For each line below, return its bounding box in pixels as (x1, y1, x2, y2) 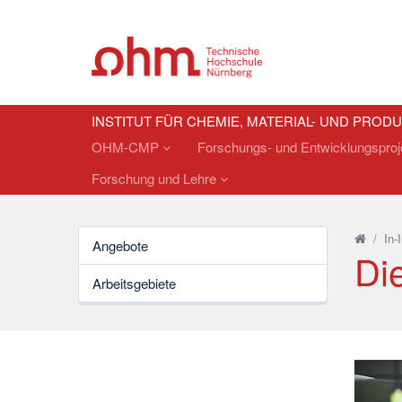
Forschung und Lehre (92, 168, 220, 188)
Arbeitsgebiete (92, 274, 176, 293)
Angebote (92, 236, 148, 255)
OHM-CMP (92, 136, 162, 156)
